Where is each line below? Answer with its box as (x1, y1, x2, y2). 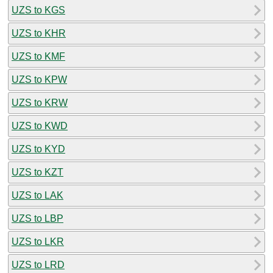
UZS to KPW (12, 74, 67, 85)
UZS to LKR (12, 236, 64, 247)
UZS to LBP (12, 213, 63, 224)
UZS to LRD (12, 259, 65, 270)
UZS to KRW (12, 97, 68, 108)
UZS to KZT (12, 166, 63, 177)
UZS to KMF (12, 51, 65, 62)
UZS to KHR (12, 27, 66, 38)
